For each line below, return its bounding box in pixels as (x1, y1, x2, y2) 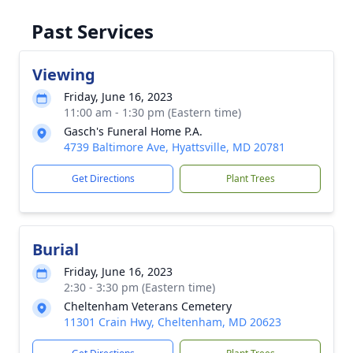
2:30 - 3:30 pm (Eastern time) (64, 280, 215, 295)
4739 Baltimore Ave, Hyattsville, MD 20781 (64, 139, 285, 154)
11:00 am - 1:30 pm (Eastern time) (64, 105, 241, 120)
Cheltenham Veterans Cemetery (64, 299, 232, 314)
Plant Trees (225, 172, 275, 185)
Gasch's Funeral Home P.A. (64, 124, 203, 139)
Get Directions (71, 172, 135, 185)
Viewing (32, 64, 95, 85)
